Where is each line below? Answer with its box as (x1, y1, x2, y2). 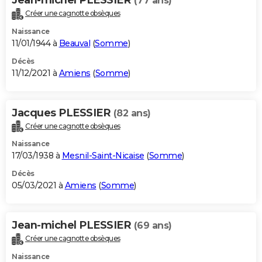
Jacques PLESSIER (12, 106, 113, 119)
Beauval (58, 37, 90, 49)
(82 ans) (113, 107, 151, 119)
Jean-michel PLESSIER (12, 219, 134, 232)
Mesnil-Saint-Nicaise (61, 150, 144, 161)
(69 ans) (133, 220, 172, 232)
